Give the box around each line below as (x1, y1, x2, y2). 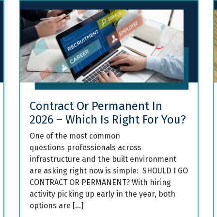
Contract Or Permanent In (30, 99, 162, 113)
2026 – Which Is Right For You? (30, 112, 186, 126)
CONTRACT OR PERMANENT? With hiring (30, 177, 171, 187)
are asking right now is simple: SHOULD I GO (30, 166, 188, 175)
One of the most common (30, 131, 120, 140)
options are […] (30, 201, 84, 210)
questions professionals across (30, 142, 141, 152)
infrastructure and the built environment (30, 154, 176, 164)
